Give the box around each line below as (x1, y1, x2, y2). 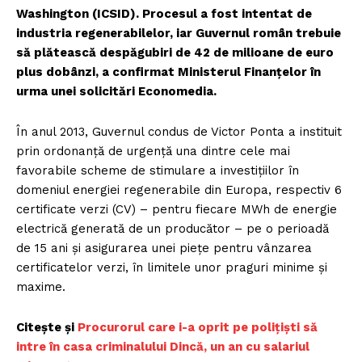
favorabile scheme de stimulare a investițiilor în (16, 163, 299, 179)
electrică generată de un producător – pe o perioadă (16, 221, 329, 237)
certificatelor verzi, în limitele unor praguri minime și (16, 260, 327, 276)
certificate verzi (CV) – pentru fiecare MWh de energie (16, 202, 337, 217)
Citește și (16, 320, 78, 335)
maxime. (16, 280, 65, 295)
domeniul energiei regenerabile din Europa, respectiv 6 (16, 183, 342, 198)
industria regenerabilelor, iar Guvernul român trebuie (16, 26, 341, 41)
